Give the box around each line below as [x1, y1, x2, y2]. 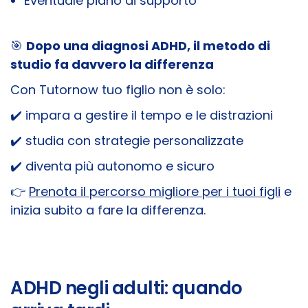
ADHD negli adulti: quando [10, 276, 243, 301]
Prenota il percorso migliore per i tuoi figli [29, 183, 280, 201]
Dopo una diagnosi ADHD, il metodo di [26, 37, 270, 55]
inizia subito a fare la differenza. [10, 201, 206, 219]
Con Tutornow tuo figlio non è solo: [10, 81, 225, 99]
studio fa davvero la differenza [10, 56, 214, 74]
